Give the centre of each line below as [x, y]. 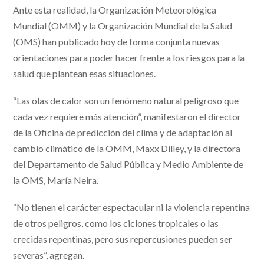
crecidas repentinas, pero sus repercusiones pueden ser [123, 239]
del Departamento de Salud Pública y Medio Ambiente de [128, 164]
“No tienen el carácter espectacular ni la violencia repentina [132, 207]
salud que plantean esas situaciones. [85, 73]
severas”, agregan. [49, 255]
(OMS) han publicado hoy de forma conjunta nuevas [117, 41]
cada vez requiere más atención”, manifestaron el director [127, 116]
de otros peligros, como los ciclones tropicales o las [116, 223]
